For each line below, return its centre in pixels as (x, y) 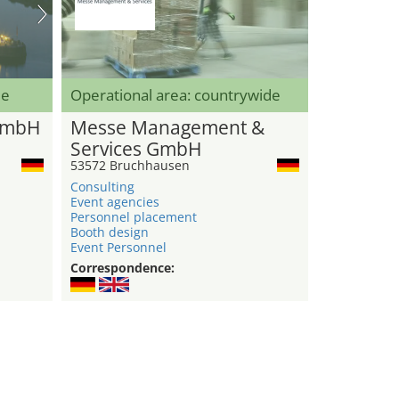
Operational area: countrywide (175, 95)
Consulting (102, 187)
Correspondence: (122, 268)
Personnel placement (133, 217)
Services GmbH (135, 149)
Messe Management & (167, 128)
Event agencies (114, 202)
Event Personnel (118, 248)
